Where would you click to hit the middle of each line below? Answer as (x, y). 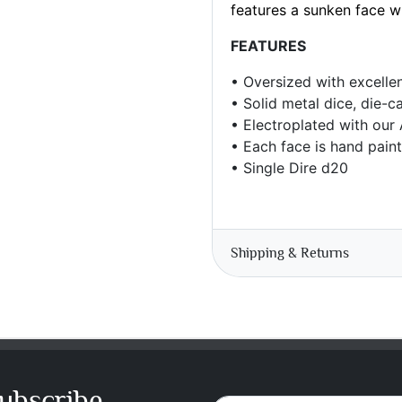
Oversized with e (298, 82)
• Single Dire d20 (289, 168)
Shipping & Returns (290, 253)
